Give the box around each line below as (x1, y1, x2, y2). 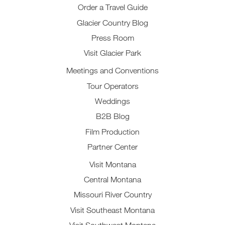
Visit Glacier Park (84, 48, 141, 58)
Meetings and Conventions (66, 66, 159, 75)
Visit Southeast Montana (70, 205, 155, 214)
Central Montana (84, 175, 141, 184)
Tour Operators (86, 81, 139, 90)
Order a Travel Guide (77, 3, 148, 12)
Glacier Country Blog (77, 18, 148, 27)
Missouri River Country (73, 190, 152, 199)
